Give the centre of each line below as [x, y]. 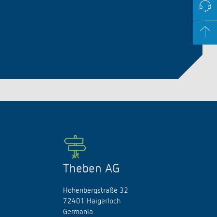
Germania [78, 212]
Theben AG [91, 169]
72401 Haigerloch [92, 201]
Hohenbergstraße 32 [96, 191]
